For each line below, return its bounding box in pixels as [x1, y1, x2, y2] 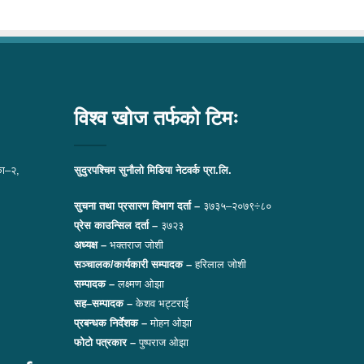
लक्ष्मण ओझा [115, 278, 164, 290]
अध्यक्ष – [74, 239, 106, 251]
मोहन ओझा [147, 317, 192, 329]
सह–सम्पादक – [74, 297, 132, 310]
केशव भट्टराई [132, 297, 188, 310]
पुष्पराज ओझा [136, 336, 188, 349]
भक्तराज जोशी [106, 239, 163, 251]
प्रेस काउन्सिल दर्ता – [74, 219, 161, 232]
